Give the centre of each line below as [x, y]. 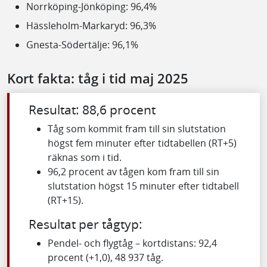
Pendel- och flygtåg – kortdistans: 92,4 [132, 243]
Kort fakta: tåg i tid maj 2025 [98, 78]
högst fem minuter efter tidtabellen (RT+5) [142, 143]
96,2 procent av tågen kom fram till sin [133, 171]
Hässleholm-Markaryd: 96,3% [91, 25]
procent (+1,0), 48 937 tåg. [105, 257]
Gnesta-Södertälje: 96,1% [82, 44]
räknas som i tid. [85, 157]
